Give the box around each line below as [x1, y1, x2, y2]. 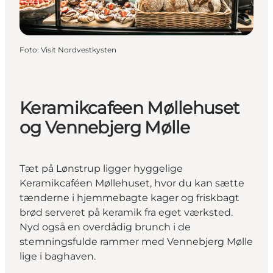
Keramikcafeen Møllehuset [19, 97, 239, 119]
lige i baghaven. [19, 250, 96, 262]
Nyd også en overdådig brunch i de [19, 221, 191, 233]
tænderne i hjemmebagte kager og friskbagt [19, 191, 239, 204]
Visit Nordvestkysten [41, 45, 116, 55]
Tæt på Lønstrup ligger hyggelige [19, 162, 183, 174]
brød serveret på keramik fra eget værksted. [19, 206, 233, 218]
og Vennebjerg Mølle [19, 117, 190, 138]
